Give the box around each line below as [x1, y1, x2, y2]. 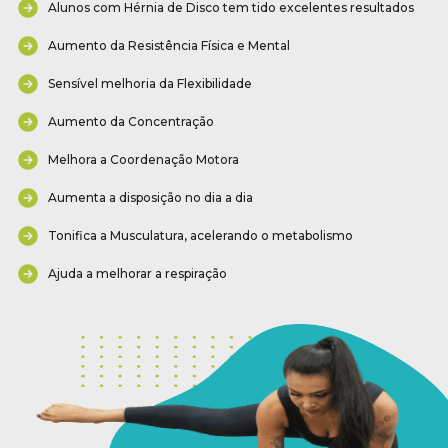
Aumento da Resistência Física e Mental [48, 38, 290, 54]
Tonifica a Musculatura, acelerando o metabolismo [48, 228, 353, 244]
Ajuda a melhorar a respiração [48, 266, 227, 282]
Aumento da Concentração [48, 114, 214, 130]
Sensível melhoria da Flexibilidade [48, 76, 252, 92]
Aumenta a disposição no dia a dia [48, 190, 253, 206]
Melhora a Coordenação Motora [48, 152, 239, 168]
